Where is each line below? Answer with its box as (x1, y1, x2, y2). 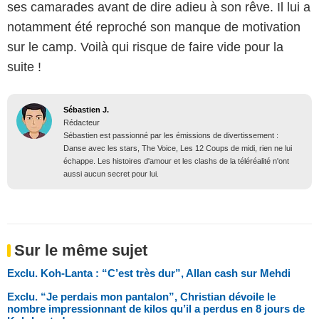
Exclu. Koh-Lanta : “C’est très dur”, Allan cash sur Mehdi (7, 267, 291, 280)
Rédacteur (63, 118, 100, 127)
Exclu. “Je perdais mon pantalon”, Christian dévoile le (7, 291, 276, 303)
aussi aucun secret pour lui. (63, 169, 159, 179)
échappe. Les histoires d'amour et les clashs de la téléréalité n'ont (63, 157, 289, 166)
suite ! (7, 60, 41, 75)
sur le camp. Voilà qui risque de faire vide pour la (7, 40, 283, 55)
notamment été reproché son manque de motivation (7, 20, 300, 35)
